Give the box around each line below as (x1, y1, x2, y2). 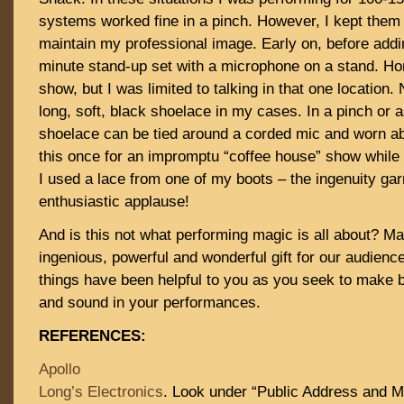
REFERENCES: (39, 327, 146, 344)
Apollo (39, 361, 80, 378)
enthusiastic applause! (39, 193, 189, 210)
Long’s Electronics (39, 383, 163, 400)
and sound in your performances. (39, 294, 261, 311)
